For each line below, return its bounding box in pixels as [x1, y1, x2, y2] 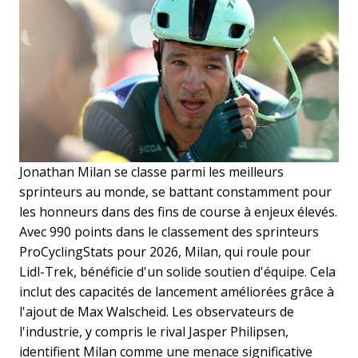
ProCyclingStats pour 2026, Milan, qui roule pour [19, 242, 311, 261]
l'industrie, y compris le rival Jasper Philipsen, [19, 322, 288, 340]
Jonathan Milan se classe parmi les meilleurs [19, 162, 284, 181]
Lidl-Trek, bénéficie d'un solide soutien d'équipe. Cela [19, 262, 336, 280]
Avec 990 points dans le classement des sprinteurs [19, 222, 319, 241]
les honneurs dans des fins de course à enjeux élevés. [19, 202, 337, 221]
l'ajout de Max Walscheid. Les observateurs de [19, 302, 294, 320]
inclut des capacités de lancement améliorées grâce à [19, 282, 334, 300]
